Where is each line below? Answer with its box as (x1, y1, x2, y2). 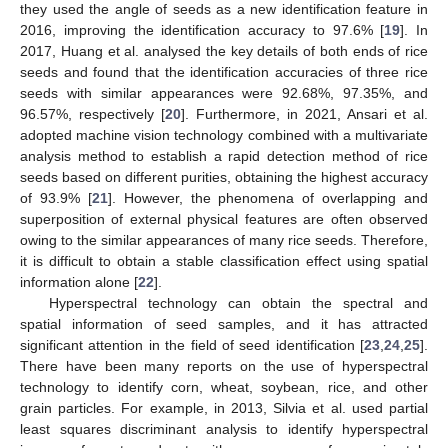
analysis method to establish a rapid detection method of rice (20, 147, 428, 164)
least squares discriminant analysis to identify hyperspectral (20, 420, 428, 437)
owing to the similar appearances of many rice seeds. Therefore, (20, 231, 428, 248)
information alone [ (20, 273, 138, 290)
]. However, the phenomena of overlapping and (107, 189, 428, 206)
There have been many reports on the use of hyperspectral (20, 357, 428, 374)
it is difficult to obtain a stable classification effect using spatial (20, 252, 428, 269)
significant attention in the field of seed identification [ (20, 336, 364, 353)
